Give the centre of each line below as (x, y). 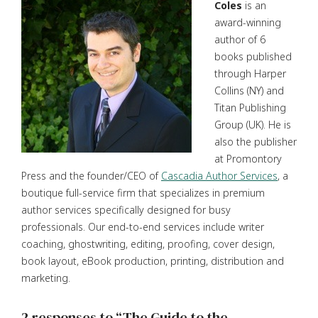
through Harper (250, 73)
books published (253, 56)
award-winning (248, 22)
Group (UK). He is (253, 124)
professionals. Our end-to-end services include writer (143, 226)
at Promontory (248, 158)
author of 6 (240, 39)
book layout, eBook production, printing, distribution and (153, 261)
